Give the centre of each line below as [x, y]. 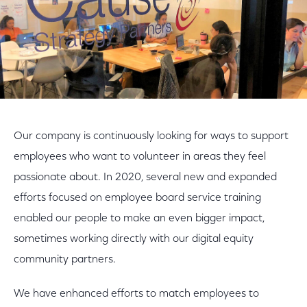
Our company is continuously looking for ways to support [151, 136]
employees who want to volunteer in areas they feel [140, 157]
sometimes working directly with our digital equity [134, 239]
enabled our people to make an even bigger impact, [139, 219]
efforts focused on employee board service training [137, 198]
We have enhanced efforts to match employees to [136, 294]
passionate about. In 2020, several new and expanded [145, 177]
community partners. [65, 260]
